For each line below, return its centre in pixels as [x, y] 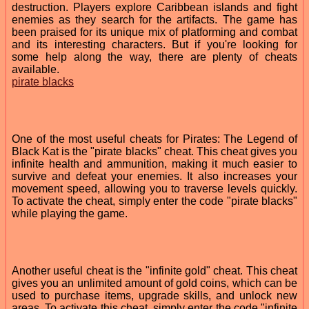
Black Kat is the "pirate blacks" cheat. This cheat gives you [154, 151]
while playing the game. [70, 213]
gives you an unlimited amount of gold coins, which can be [154, 283]
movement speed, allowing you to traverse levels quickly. [154, 188]
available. [36, 69]
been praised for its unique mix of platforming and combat [154, 32]
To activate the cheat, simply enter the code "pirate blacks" [154, 201]
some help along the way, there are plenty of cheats [154, 57]
